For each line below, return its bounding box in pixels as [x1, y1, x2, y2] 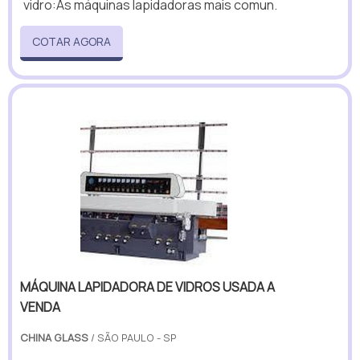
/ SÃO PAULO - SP [88, 330, 177, 346]
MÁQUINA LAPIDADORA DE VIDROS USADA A [20, 278, 275, 297]
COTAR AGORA [32, 33, 111, 49]
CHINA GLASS [20, 330, 88, 346]
